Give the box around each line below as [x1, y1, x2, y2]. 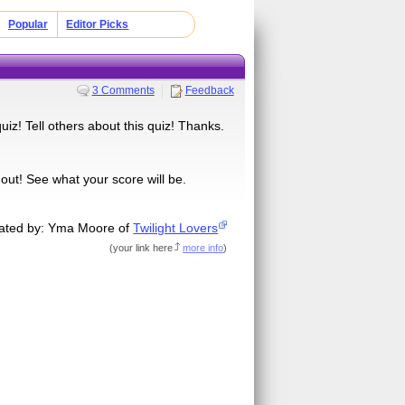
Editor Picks [66, 18, 129, 31]
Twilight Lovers [133, 220, 219, 235]
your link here [113, 241, 174, 253]
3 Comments [91, 83, 155, 97]
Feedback [184, 83, 234, 97]
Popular [7, 18, 48, 31]
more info [183, 241, 224, 253]
